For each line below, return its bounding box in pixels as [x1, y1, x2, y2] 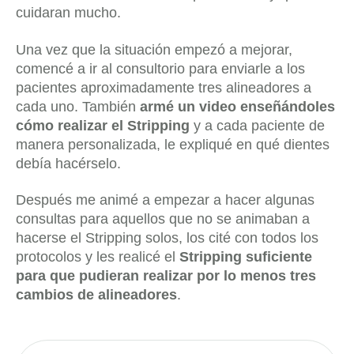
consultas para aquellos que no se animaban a [16, 211, 310, 227]
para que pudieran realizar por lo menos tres [16, 268, 316, 284]
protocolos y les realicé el [16, 249, 179, 265]
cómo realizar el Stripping [16, 117, 190, 134]
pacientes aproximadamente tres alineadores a [16, 79, 311, 96]
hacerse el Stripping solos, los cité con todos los [16, 230, 318, 246]
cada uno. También [16, 98, 140, 115]
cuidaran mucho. [16, 5, 121, 21]
